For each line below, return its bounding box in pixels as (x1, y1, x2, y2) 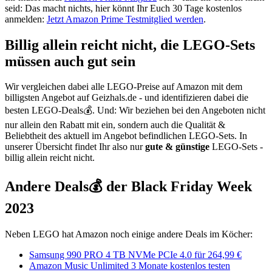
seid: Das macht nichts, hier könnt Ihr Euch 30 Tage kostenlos (5, 2, 242, 13)
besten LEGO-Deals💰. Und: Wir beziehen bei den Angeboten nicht (5, 105, 265, 116)
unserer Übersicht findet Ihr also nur (5, 141, 145, 152)
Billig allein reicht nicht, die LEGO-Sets (5, 36, 255, 53)
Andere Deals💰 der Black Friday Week (5, 178, 252, 195)
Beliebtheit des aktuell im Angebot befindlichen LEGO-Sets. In (5, 131, 247, 141)
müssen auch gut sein (5, 53, 135, 69)
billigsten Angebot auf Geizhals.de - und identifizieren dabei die (5, 92, 248, 103)
